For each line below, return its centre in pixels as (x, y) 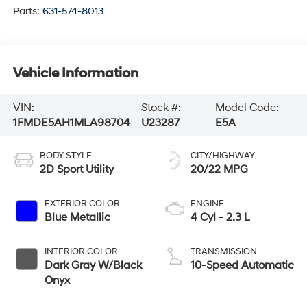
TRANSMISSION (224, 251)
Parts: (27, 11)
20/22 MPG (219, 169)
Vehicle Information (75, 74)
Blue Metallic (77, 217)
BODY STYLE (65, 155)
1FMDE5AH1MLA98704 (71, 122)
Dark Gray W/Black (93, 265)
